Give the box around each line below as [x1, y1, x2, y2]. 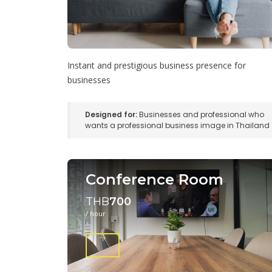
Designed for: [85, 109, 137, 120]
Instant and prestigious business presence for [67, 59, 246, 71]
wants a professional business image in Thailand [85, 120, 270, 131]
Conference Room [86, 170, 223, 188]
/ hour [86, 208, 106, 218]
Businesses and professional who [137, 109, 264, 120]
